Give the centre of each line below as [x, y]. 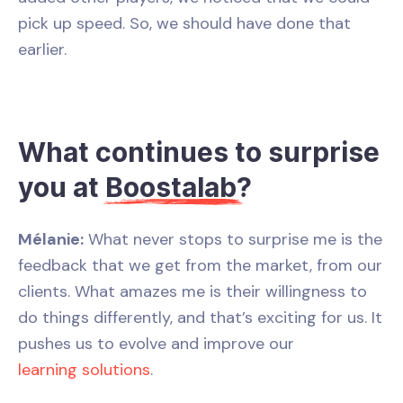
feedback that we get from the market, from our [200, 265]
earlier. [42, 49]
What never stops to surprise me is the [233, 239]
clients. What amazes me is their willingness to [193, 291]
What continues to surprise [199, 152]
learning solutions [84, 369]
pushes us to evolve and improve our [156, 343]
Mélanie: [51, 239]
